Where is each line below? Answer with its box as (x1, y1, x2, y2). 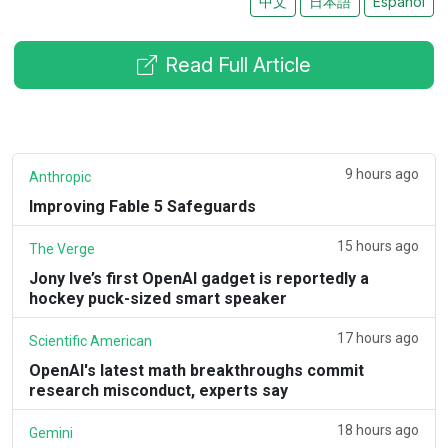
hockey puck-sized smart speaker (29, 288, 287, 308)
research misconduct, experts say (29, 380, 288, 400)
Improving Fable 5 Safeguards (29, 196, 256, 216)
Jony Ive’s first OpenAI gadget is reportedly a (29, 268, 369, 288)
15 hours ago (337, 237, 419, 254)
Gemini (29, 424, 73, 441)
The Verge (29, 240, 95, 257)
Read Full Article (165, 53, 311, 78)
